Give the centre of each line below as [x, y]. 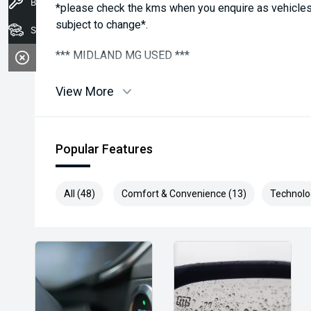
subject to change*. [102, 25]
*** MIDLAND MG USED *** [123, 55]
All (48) [79, 194]
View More [85, 91]
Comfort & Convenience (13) [184, 194]
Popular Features [104, 149]
